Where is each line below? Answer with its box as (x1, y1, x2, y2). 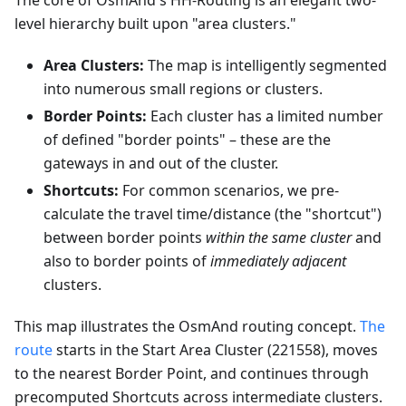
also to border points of (43, 251, 210, 271)
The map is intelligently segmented (144, 55, 387, 75)
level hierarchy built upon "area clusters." (14, 14, 296, 34)
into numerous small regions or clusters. (43, 79, 323, 99)
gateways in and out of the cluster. (43, 153, 278, 173)
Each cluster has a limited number (147, 106, 383, 126)
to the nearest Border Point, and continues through (14, 363, 369, 383)
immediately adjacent (210, 251, 346, 271)
